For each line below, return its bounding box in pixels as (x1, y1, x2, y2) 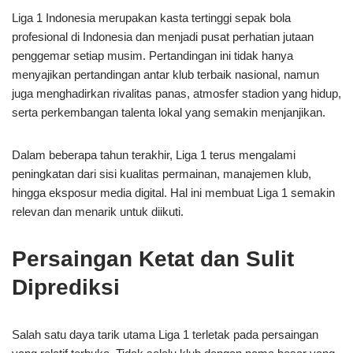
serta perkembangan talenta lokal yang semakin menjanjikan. (12, 106, 325, 119)
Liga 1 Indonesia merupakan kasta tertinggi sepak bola (12, 11, 291, 24)
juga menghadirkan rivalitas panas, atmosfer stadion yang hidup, (12, 87, 341, 100)
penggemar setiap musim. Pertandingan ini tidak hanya (12, 49, 293, 62)
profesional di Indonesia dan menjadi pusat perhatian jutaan (12, 30, 314, 43)
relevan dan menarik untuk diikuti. (12, 205, 184, 218)
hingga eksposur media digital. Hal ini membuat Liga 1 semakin (12, 186, 335, 199)
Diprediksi (12, 275, 120, 299)
